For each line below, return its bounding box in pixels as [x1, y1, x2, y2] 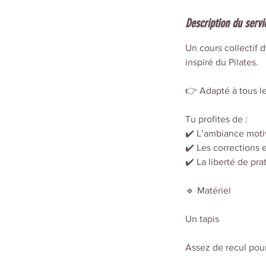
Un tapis [185, 214, 219, 224]
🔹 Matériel [185, 185, 231, 195]
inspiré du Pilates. [185, 57, 258, 67]
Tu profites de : [185, 114, 248, 124]
